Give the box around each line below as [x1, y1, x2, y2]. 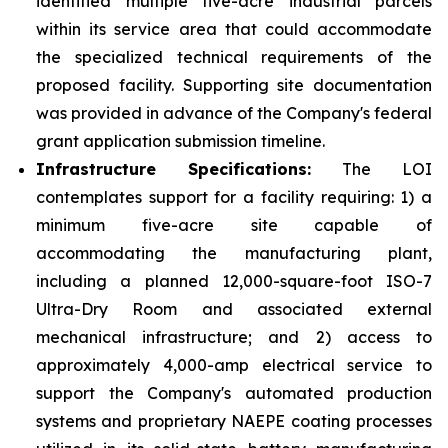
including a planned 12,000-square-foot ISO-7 [36, 271, 432, 291]
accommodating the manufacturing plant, [36, 243, 432, 263]
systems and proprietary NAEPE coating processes [36, 411, 432, 431]
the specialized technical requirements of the [36, 47, 432, 67]
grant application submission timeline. [36, 131, 325, 151]
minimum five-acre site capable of [36, 215, 432, 235]
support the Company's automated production [36, 383, 432, 403]
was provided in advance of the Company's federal [36, 103, 432, 123]
